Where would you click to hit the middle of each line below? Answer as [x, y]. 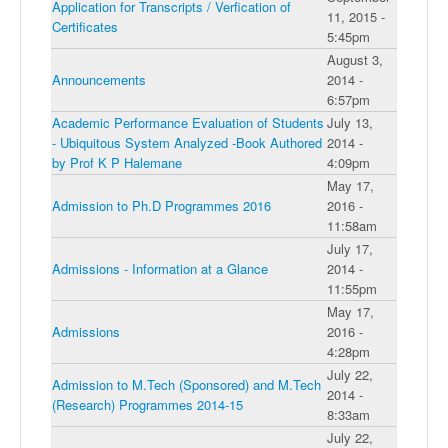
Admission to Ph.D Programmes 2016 [161, 206]
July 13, [350, 123]
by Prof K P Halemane [117, 163]
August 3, [355, 60]
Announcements [99, 80]
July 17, [350, 249]
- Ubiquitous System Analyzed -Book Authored [187, 143]
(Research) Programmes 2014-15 [147, 405]
